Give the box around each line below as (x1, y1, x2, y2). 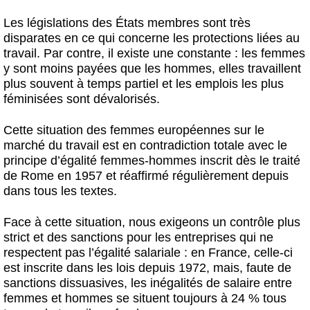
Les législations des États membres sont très (3, 16, 250, 30)
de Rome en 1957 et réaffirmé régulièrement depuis (3, 169, 289, 183)
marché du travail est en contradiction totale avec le (3, 138, 287, 153)
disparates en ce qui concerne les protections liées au (3, 31, 300, 46)
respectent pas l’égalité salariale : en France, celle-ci (3, 245, 293, 259)
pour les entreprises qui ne (123, 230, 273, 244)
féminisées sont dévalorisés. (3, 92, 163, 107)
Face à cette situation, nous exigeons (3, 215, 212, 229)
